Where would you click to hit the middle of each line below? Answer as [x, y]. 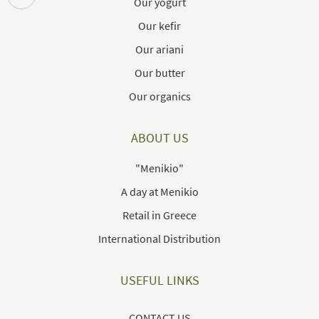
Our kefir [159, 25]
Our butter [159, 72]
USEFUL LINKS [159, 280]
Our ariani [159, 49]
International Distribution [159, 238]
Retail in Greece [159, 215]
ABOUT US [159, 137]
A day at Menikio [159, 191]
